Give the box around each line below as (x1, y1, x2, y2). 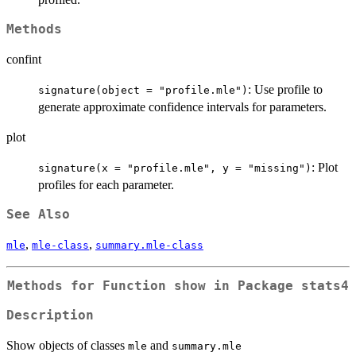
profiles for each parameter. (38, 178, 174, 192)
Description (6, 308, 94, 323)
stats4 (301, 279, 349, 294)
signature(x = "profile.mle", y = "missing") (38, 162, 311, 175)
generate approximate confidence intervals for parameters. (38, 100, 327, 114)
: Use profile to (248, 83, 323, 97)
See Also (6, 207, 70, 222)
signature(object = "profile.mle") (38, 84, 248, 97)
